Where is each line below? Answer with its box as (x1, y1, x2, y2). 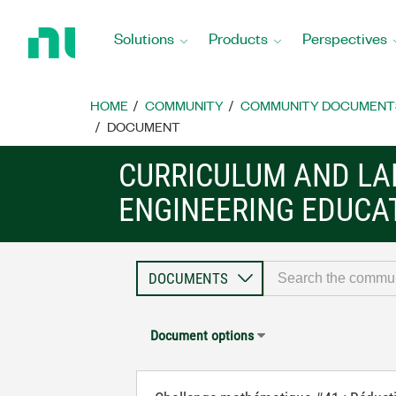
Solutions (114, 27, 174, 48)
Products (209, 27, 268, 48)
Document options (150, 327, 255, 344)
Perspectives (302, 27, 387, 48)
